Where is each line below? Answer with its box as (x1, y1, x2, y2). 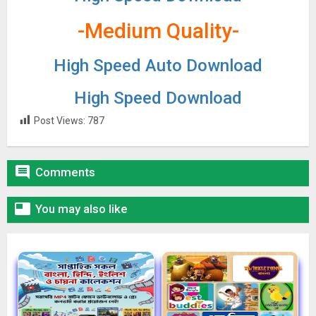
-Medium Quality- (77, 18, 239, 43)
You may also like (35, 202, 128, 217)
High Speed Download (74, 88, 242, 108)
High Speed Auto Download (54, 56, 262, 75)
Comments (35, 165, 95, 180)
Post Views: (34, 115, 85, 126)
